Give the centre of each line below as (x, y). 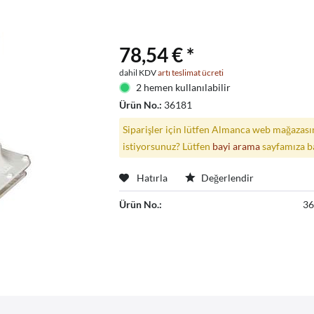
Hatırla (152, 178)
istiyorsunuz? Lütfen (167, 146)
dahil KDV (139, 72)
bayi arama (236, 146)
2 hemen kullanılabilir (183, 87)
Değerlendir (227, 178)
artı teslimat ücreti (191, 72)
